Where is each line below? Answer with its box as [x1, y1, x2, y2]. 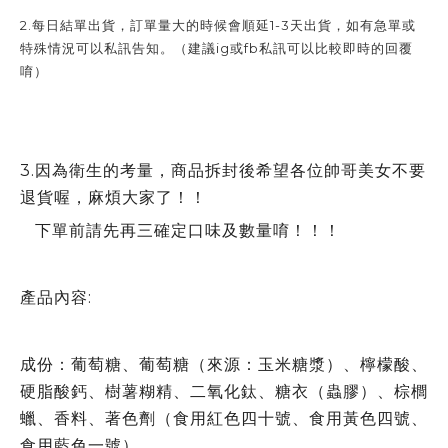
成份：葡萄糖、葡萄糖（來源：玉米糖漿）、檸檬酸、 [20, 356, 428, 373]
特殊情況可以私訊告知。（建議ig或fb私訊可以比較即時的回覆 [20, 40, 413, 56]
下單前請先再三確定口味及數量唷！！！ [20, 221, 341, 240]
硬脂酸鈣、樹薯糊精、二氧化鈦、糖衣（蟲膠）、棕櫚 [20, 383, 428, 400]
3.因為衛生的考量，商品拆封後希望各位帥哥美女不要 [20, 160, 426, 180]
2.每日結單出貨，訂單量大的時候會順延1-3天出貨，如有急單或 [20, 17, 416, 33]
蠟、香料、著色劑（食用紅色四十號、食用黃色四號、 [20, 410, 428, 427]
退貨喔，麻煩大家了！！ [20, 187, 207, 207]
